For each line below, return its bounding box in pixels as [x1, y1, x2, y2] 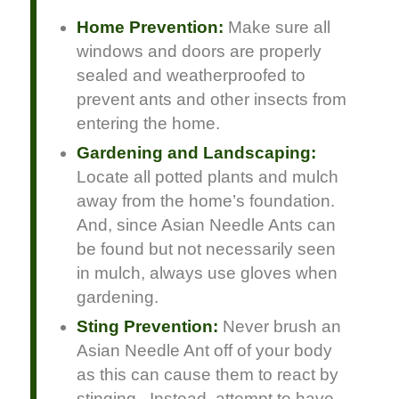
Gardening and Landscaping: [77, 143, 317, 163]
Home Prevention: [77, 18, 224, 37]
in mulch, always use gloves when [77, 264, 338, 283]
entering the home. [77, 114, 221, 134]
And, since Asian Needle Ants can [77, 216, 337, 235]
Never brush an [218, 317, 342, 337]
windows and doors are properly [77, 42, 322, 61]
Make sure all [224, 18, 331, 37]
